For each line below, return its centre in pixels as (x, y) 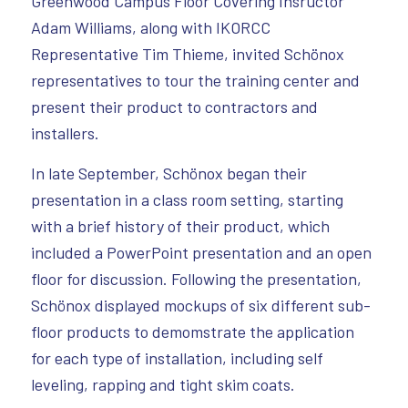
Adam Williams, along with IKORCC (150, 28)
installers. (65, 133)
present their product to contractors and (174, 107)
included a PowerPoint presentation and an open (201, 253)
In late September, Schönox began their (168, 173)
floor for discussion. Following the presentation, (196, 279)
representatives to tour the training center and (195, 81)
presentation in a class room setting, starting (187, 200)
